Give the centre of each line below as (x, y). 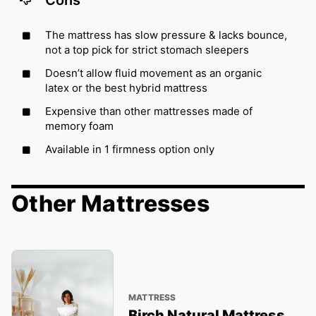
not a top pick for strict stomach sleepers (147, 50)
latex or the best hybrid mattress (126, 88)
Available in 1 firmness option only (130, 150)
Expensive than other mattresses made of (149, 111)
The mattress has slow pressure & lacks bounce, (166, 35)
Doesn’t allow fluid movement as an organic (153, 73)
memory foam (79, 126)
